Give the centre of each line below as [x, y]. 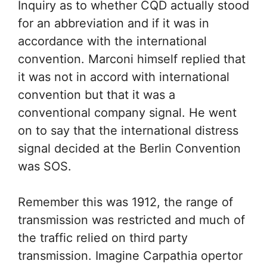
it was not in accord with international [124, 77]
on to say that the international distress [128, 131]
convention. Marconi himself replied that [132, 59]
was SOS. [45, 166]
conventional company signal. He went [127, 113]
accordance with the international [112, 41]
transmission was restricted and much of [131, 220]
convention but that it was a [97, 95]
